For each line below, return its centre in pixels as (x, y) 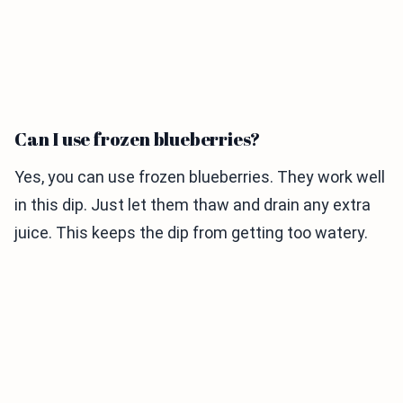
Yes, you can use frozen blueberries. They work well (200, 177)
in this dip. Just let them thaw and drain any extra (193, 205)
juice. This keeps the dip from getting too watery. (191, 233)
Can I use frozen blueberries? (138, 139)
